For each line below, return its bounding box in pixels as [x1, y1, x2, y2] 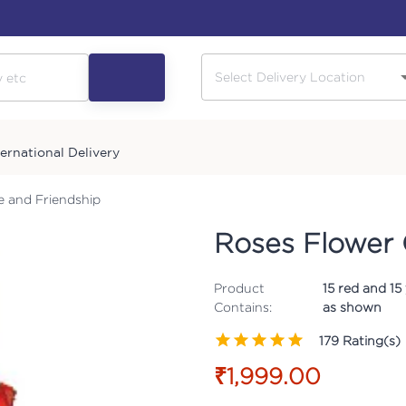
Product [214, 280, 265, 295]
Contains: [214, 299, 272, 314]
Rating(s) [339, 333, 401, 348]
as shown [322, 299, 382, 314]
